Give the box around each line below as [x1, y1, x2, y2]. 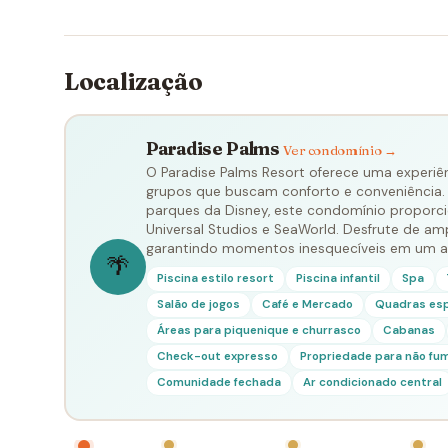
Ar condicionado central [302, 374, 442, 390]
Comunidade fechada [156, 374, 281, 390]
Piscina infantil [295, 270, 380, 286]
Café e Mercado [261, 296, 353, 312]
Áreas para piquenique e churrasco [156, 322, 361, 338]
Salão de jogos [156, 296, 240, 312]
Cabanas [382, 322, 435, 338]
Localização [64, 66, 203, 96]
